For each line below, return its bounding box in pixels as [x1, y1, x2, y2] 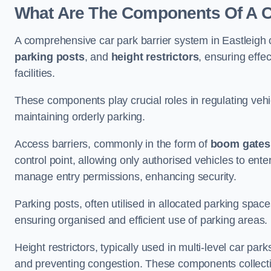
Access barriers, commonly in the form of [15, 138, 211, 150]
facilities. [15, 67, 56, 79]
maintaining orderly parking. [15, 111, 145, 123]
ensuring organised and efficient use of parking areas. [15, 214, 268, 226]
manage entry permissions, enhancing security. [15, 171, 237, 183]
